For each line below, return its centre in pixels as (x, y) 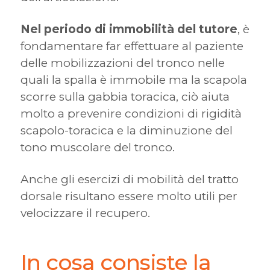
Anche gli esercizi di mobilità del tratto (129, 180)
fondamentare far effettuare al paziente (132, 46)
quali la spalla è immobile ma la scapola (133, 80)
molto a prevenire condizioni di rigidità (131, 114)
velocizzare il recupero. (85, 213)
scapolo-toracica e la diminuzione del (126, 131)
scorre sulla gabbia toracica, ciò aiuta (125, 97)
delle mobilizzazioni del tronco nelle (122, 63)
